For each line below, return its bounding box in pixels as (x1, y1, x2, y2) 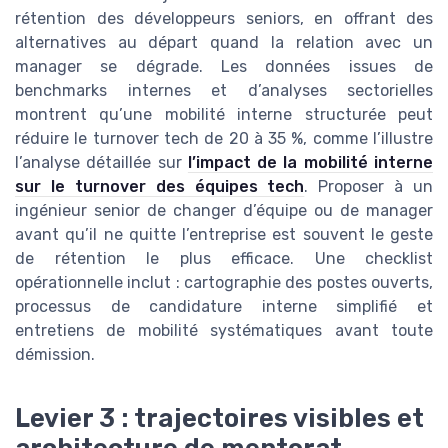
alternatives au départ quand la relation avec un (15, 32, 433, 52)
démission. (15, 344, 95, 364)
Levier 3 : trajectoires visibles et (15, 402, 424, 433)
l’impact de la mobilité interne (187, 152, 434, 172)
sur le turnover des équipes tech (15, 176, 305, 196)
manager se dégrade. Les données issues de (15, 56, 433, 76)
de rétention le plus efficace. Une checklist (15, 248, 433, 268)
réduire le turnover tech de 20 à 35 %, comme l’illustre (15, 128, 433, 148)
